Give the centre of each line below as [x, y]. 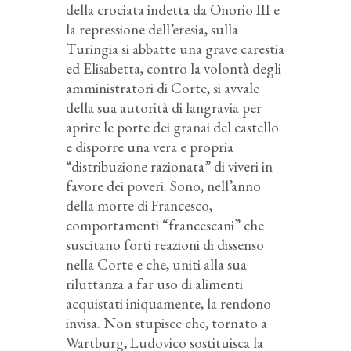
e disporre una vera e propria [150, 147]
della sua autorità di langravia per [164, 108]
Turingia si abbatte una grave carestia [175, 49]
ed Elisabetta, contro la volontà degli [174, 69]
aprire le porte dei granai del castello [172, 128]
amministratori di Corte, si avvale [163, 89]
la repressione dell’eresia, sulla [152, 30]
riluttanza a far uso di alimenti [154, 284]
